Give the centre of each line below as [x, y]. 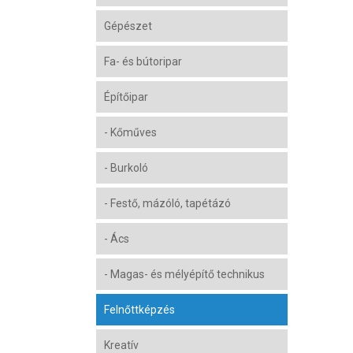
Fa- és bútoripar [143, 61]
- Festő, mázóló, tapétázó [167, 203]
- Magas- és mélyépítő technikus [184, 274]
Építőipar [126, 97]
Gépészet [128, 26]
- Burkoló [126, 168]
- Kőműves [130, 132]
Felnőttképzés [139, 310]
